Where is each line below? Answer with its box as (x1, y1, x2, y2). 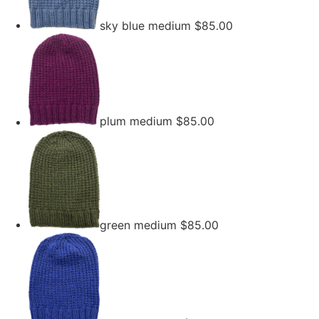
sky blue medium (100, 18, 194, 33)
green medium (100, 217, 180, 232)
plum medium (100, 114, 176, 129)
